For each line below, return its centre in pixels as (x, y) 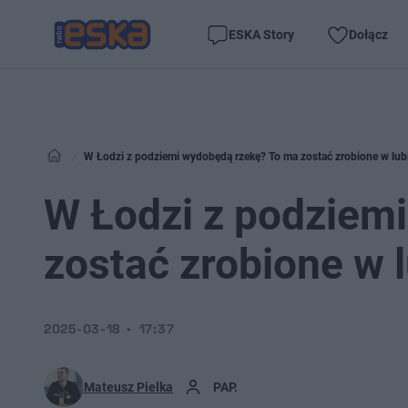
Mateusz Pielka (128, 387)
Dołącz (368, 34)
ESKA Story (261, 34)
